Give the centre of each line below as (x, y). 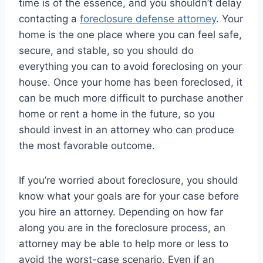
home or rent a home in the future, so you (117, 114)
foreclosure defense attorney (148, 18)
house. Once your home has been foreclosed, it (131, 82)
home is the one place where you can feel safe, (130, 34)
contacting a (49, 18)
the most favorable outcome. (87, 145)
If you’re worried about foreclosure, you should (129, 180)
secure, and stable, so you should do (106, 50)
